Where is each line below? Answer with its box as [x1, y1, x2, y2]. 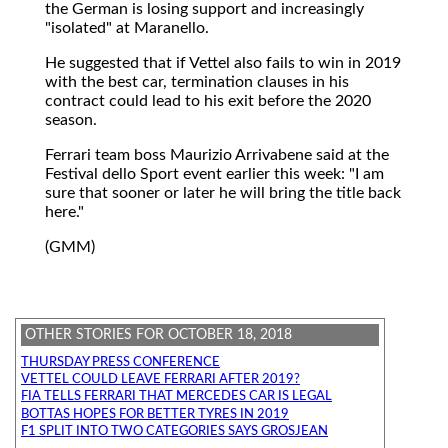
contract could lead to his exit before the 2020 [45, 92, 371, 109]
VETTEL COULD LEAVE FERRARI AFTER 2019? [21, 373, 300, 387]
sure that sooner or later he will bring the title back [45, 184, 401, 201]
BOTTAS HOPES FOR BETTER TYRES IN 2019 [21, 407, 289, 421]
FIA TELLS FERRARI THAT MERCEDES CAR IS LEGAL [21, 390, 332, 404]
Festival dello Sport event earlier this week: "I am [45, 165, 384, 182]
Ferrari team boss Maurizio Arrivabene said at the [45, 146, 389, 163]
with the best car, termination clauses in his [45, 73, 349, 90]
